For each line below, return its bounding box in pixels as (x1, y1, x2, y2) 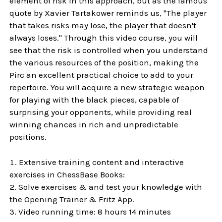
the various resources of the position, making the (9, 57, 199, 67)
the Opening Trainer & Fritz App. (9, 194, 135, 204)
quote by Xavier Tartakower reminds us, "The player (9, 8, 207, 18)
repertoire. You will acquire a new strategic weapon (9, 82, 205, 92)
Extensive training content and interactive (19, 157, 184, 167)
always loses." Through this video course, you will (9, 33, 198, 43)
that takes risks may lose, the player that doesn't (9, 20, 197, 30)
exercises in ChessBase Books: (9, 169, 125, 179)
